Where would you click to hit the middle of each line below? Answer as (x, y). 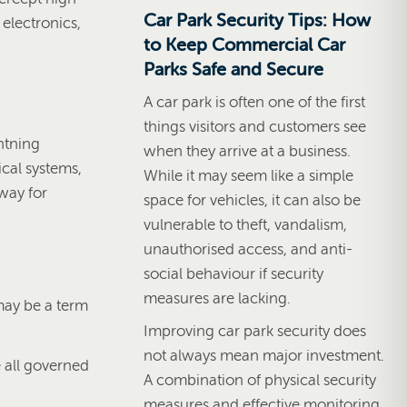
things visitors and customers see (255, 126)
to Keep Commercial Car (244, 45)
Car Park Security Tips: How (257, 20)
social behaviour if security (233, 273)
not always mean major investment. (264, 355)
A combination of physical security (260, 380)
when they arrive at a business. (247, 151)
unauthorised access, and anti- (248, 249)
